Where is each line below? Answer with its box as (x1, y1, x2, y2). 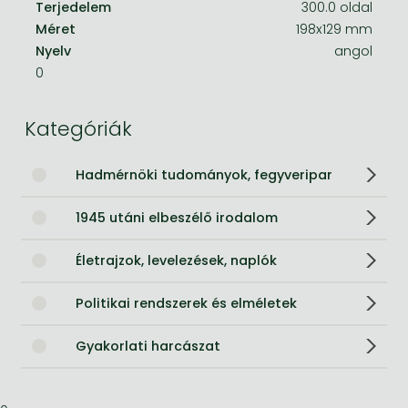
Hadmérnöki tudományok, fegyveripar (76, 165, 332, 184)
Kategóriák (25, 114, 132, 143)
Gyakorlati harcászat (76, 336, 220, 355)
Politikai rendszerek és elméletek (76, 293, 297, 312)
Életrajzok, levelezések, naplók (76, 250, 277, 270)
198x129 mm (296, 19, 372, 38)
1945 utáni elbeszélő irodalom (76, 208, 278, 227)
